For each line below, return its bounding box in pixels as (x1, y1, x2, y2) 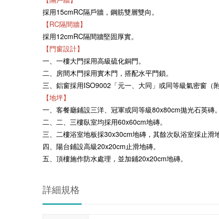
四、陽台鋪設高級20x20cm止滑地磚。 (43, 141, 162, 151)
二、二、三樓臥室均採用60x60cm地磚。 (43, 117, 169, 127)
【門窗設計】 (43, 44, 86, 53)
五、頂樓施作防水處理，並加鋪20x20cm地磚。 (43, 153, 187, 163)
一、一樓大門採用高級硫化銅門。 (43, 56, 147, 66)
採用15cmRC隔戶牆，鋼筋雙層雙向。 (43, 7, 160, 17)
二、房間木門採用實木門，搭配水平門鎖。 (43, 68, 175, 78)
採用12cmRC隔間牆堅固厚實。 (43, 31, 140, 41)
